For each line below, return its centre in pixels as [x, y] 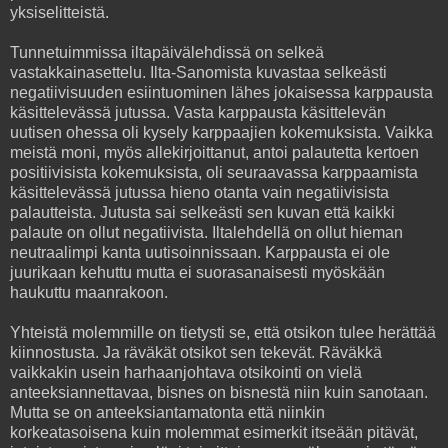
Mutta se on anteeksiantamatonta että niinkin [167, 412]
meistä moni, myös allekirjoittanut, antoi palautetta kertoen [214, 152]
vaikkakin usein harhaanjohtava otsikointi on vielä [186, 372]
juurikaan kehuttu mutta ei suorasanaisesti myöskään [197, 272]
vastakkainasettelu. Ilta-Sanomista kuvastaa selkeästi [198, 72]
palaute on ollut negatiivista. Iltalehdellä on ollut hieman [206, 232]
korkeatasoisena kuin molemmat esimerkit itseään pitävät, [214, 432]
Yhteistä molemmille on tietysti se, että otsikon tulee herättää [223, 332]
